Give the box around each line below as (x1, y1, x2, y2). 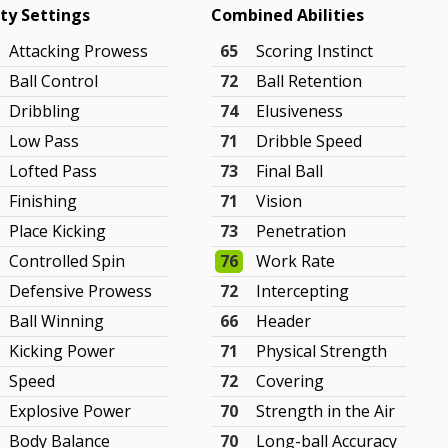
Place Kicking (9, 220, 107, 242)
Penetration (256, 220, 347, 242)
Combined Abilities (211, 4, 365, 26)
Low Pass (9, 130, 80, 152)
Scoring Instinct (256, 40, 374, 62)
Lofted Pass (9, 160, 98, 182)
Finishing (9, 190, 78, 212)
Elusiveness (256, 100, 344, 122)
